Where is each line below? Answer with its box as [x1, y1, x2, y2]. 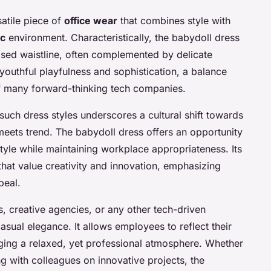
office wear [64, 15, 117, 27]
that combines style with [117, 15, 230, 27]
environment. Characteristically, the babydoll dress [5, 31, 240, 44]
